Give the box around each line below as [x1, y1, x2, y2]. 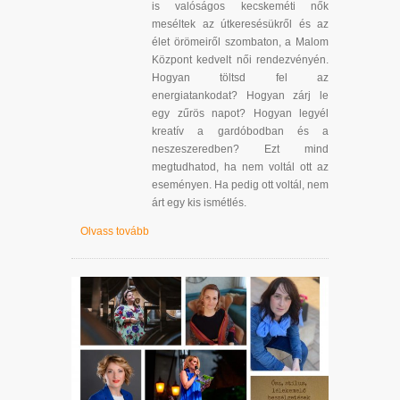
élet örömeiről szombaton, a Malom [152, 35, 329, 48]
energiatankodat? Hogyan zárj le [152, 88, 329, 102]
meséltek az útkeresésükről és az [152, 17, 329, 30]
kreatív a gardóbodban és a [152, 124, 329, 137]
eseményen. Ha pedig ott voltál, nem [152, 178, 329, 191]
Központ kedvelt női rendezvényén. [152, 53, 329, 66]
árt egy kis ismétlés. [152, 196, 246, 209]
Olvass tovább [80, 224, 149, 237]
